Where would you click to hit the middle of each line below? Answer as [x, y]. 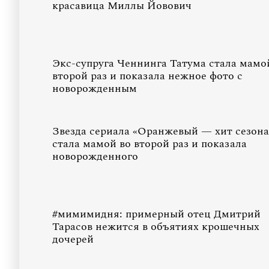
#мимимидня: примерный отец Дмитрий [156, 214]
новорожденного [95, 156]
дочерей [73, 239]
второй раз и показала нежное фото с [147, 76]
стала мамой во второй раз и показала [150, 144]
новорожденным [95, 89]
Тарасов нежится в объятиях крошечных [156, 227]
